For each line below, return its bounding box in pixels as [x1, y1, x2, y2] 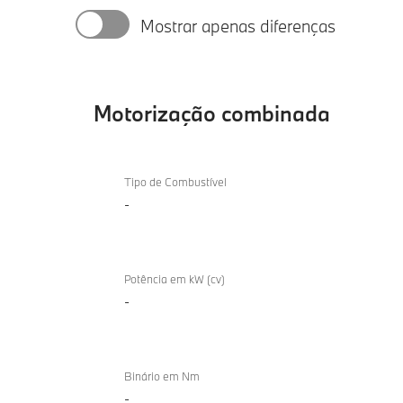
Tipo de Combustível [124, 175, 227, 190]
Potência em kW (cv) [124, 272, 225, 287]
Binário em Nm [124, 369, 200, 384]
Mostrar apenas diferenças [140, 15, 336, 38]
